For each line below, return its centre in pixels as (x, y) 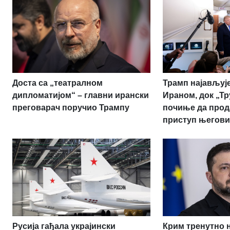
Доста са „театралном (57, 83)
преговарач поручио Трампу (71, 107)
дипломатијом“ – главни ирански (81, 95)
